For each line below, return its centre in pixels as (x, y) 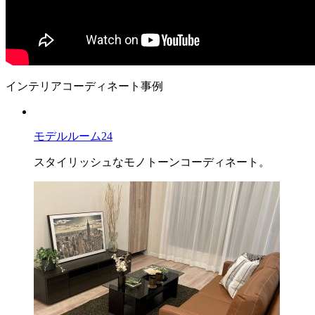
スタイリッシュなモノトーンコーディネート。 (152, 162)
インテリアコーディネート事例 (84, 86)
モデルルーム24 (73, 136)
